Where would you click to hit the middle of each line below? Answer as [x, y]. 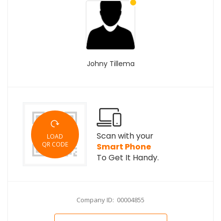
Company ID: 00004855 [110, 200]
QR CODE [55, 144]
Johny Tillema [110, 64]
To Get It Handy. [128, 158]
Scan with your [125, 136]
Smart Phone [124, 147]
